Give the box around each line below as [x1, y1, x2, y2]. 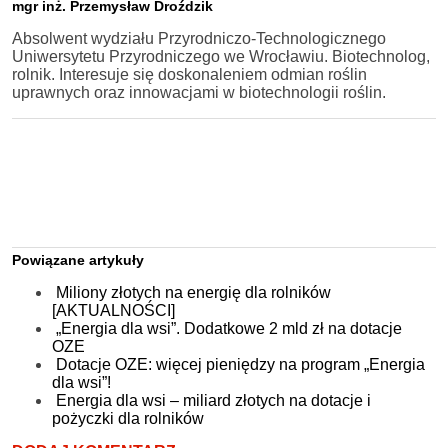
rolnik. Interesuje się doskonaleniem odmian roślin [12, 65, 367, 83]
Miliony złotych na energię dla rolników [56, 283, 331, 301]
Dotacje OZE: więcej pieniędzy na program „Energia [56, 355, 425, 373]
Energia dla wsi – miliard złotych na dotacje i [56, 391, 371, 409]
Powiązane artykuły [12, 251, 144, 268]
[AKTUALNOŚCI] [52, 301, 175, 319]
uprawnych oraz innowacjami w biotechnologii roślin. [12, 83, 386, 101]
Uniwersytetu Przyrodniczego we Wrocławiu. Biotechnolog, [12, 47, 430, 65]
